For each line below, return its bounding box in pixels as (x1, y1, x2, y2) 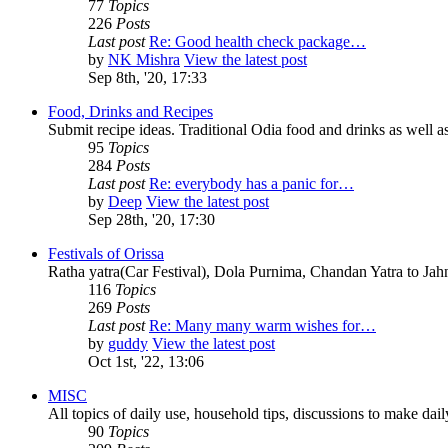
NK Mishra (108, 51, 180, 69)
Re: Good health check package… (149, 33, 366, 51)
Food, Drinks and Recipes (48, 103, 213, 121)
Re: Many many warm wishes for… (149, 317, 376, 335)
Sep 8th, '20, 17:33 (88, 69, 207, 87)
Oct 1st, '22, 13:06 (88, 353, 204, 371)
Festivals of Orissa (48, 245, 164, 263)
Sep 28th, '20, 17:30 (88, 211, 215, 229)
